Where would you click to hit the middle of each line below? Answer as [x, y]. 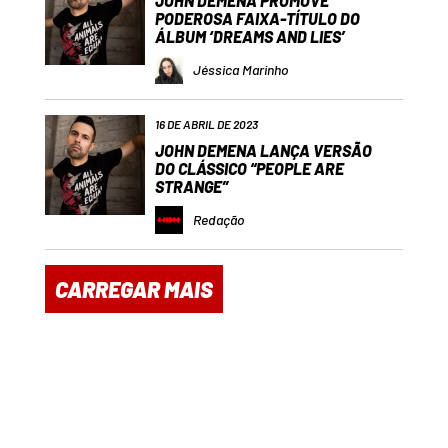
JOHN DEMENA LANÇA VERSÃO [263, 150]
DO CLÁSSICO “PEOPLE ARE [249, 168]
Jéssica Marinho [240, 69]
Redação [218, 219]
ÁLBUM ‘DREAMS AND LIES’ [249, 36]
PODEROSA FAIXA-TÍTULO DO [257, 18]
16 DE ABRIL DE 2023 [206, 124]
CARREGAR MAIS [133, 289]
